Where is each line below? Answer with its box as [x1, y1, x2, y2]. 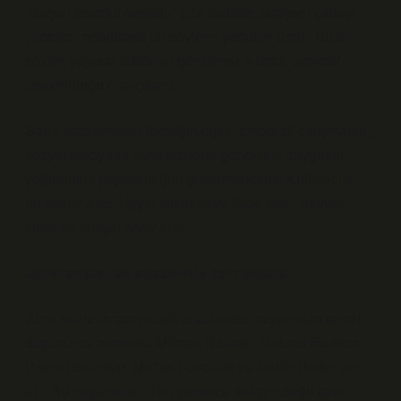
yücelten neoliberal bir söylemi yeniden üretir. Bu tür [25, 30, 353, 45]
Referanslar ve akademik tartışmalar [25, 263, 294, 283]
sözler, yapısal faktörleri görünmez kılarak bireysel [25, 54, 340, 69]
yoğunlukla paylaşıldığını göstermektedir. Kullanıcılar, [25, 172, 361, 187]
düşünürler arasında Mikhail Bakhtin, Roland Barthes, [25, 336, 363, 351]
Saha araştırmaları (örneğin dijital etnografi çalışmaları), [25, 124, 375, 139]
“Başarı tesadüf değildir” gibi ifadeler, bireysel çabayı [25, 5, 356, 21]
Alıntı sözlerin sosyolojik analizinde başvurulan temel [25, 311, 361, 327]
